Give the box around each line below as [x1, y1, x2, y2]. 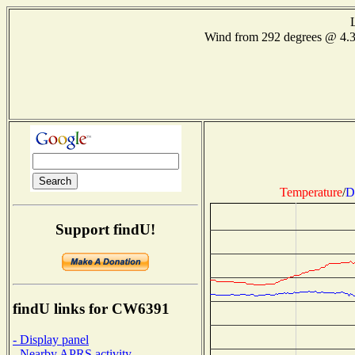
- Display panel [13, 332, 89, 346]
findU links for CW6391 [13, 300, 170, 318]
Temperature [279, 185, 342, 199]
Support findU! [55, 220, 155, 238]
